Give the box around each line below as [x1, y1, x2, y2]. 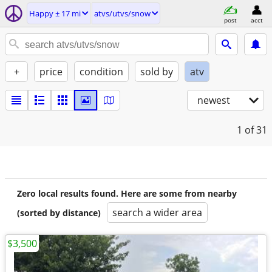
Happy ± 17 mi [29, 8, 81, 19]
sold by [140, 65, 173, 78]
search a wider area [112, 206, 202, 219]
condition [80, 65, 123, 78]
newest [197, 93, 230, 107]
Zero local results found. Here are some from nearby [17, 188, 237, 199]
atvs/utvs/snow [94, 8, 151, 19]
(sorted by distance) [17, 207, 101, 219]
